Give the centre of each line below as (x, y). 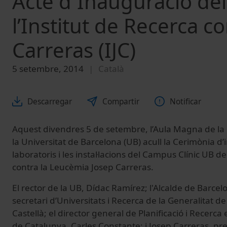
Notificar (185, 101)
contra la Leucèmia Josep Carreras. (83, 167)
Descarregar (50, 101)
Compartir (121, 101)
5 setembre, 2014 (48, 69)
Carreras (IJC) (74, 50)
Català (111, 69)
